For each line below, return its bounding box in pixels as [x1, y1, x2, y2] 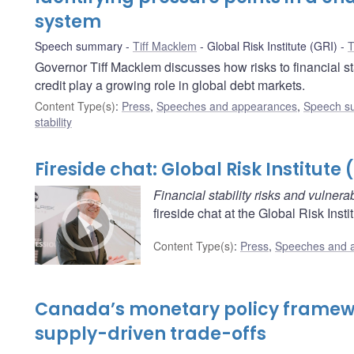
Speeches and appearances [156, 97, 297, 114]
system [35, 9, 101, 34]
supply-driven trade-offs [35, 322, 266, 347]
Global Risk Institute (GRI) [207, 37, 337, 54]
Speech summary [35, 37, 122, 54]
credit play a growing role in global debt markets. [35, 75, 305, 94]
